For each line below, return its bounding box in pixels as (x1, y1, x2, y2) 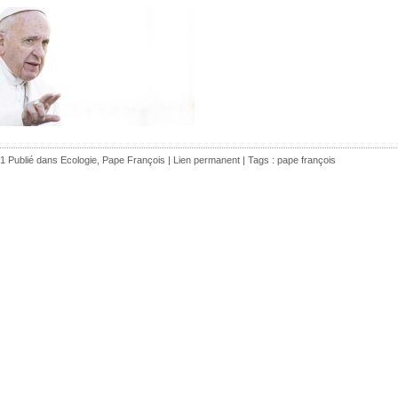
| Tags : (240, 154, 277, 165)
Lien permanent (173, 154, 240, 165)
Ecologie (60, 154, 97, 165)
